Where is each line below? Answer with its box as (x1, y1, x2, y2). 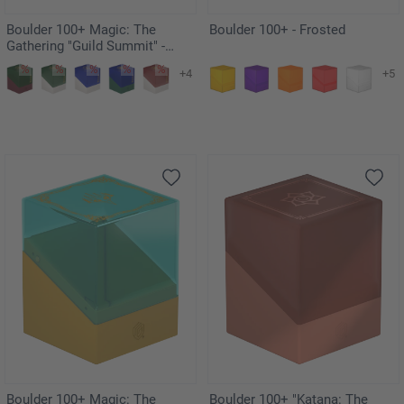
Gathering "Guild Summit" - (6, 37, 165, 54)
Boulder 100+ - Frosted (209, 21, 345, 38)
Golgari (6, 53, 50, 70)
